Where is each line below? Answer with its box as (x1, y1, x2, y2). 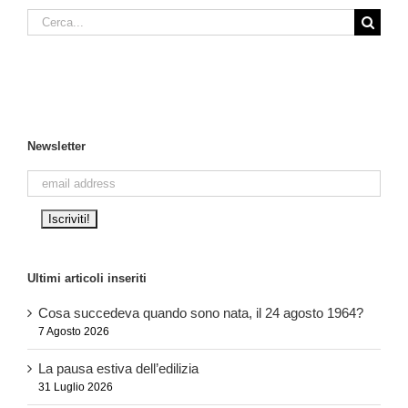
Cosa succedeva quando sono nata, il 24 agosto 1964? (38, 304, 363, 321)
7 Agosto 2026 (38, 324, 109, 338)
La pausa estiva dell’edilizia (38, 360, 199, 376)
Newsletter (27, 139, 86, 153)
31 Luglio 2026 (38, 380, 113, 393)
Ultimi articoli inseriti (27, 271, 147, 286)
